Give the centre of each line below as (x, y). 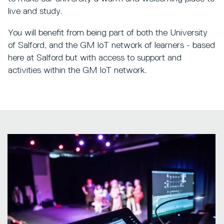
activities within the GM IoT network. (78, 70)
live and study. (35, 11)
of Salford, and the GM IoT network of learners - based (111, 45)
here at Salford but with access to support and (95, 58)
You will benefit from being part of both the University (108, 33)
